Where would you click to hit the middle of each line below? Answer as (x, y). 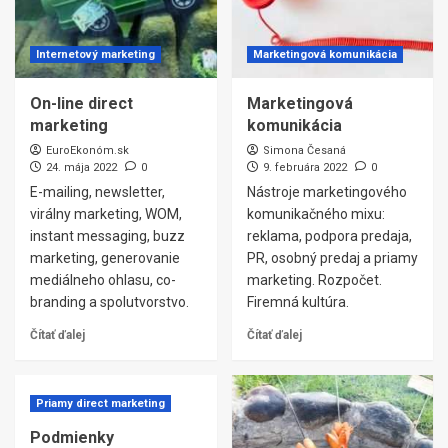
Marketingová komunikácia (324, 54)
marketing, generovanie (105, 258)
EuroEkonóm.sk (87, 150)
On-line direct (81, 103)
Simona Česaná (304, 150)
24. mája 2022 (81, 167)
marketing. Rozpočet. (314, 280)
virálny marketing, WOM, (106, 214)
